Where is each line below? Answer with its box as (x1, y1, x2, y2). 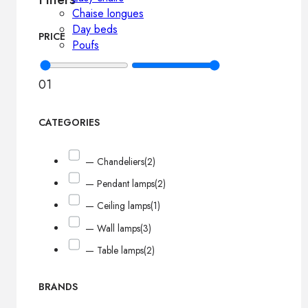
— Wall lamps (85, 221, 141, 235)
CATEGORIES (38, 115, 100, 130)
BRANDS (38, 279, 78, 294)
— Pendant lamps (85, 177, 155, 191)
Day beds (72, 21, 118, 37)
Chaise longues (72, 5, 144, 21)
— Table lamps (85, 243, 144, 257)
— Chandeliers (85, 154, 145, 168)
